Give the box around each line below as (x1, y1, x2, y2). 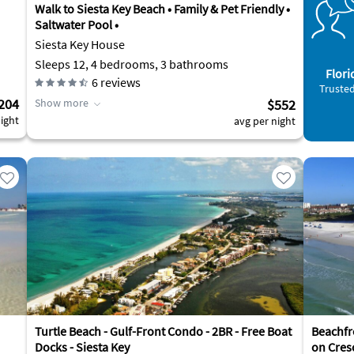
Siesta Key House (35, 36, 125, 52)
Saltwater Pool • (35, 17, 119, 32)
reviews (98, 74, 141, 90)
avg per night (234, 114, 296, 128)
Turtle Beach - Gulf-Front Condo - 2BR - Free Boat (35, 323, 292, 339)
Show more (35, 96, 88, 110)
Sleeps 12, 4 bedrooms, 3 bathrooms (35, 56, 228, 72)
